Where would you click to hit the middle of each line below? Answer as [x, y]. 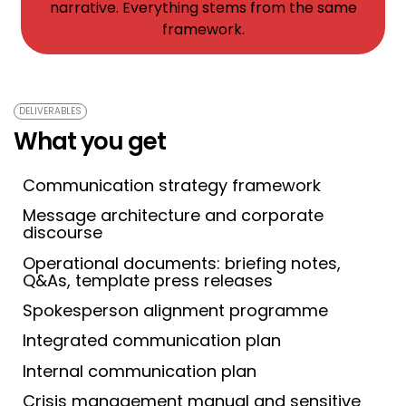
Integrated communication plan [152, 341]
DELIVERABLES [50, 111]
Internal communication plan [140, 371]
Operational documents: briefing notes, [182, 263]
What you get [90, 141]
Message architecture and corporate [173, 216]
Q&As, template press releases [148, 280]
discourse [63, 233]
